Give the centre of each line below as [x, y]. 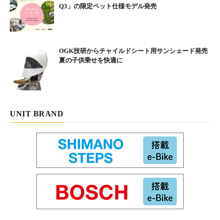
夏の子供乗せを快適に [91, 60]
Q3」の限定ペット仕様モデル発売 [108, 6]
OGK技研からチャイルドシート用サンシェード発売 [133, 51]
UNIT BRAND [37, 113]
